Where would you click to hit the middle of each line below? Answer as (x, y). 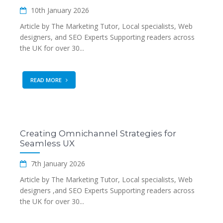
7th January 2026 (57, 164)
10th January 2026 (59, 10)
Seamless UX (47, 143)
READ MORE (47, 80)
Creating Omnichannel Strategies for (98, 133)
